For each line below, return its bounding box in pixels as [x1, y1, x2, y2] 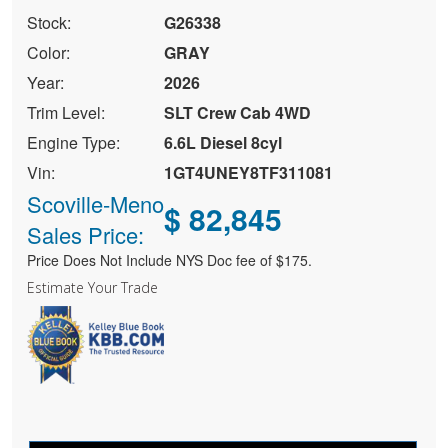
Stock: [26, 11, 71, 35]
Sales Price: [26, 219, 144, 251]
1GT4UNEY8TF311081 [163, 161, 333, 185]
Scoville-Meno [26, 188, 164, 220]
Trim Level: [26, 101, 105, 125]
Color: [26, 41, 70, 65]
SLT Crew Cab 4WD [163, 101, 311, 125]
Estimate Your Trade [26, 278, 158, 298]
